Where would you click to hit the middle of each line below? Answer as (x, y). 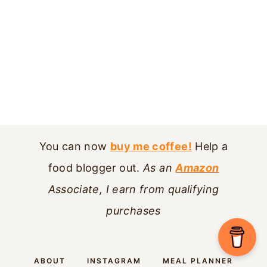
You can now (74, 146)
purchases (133, 210)
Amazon (197, 167)
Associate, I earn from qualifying (133, 189)
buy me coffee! (151, 146)
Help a (210, 146)
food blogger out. (96, 167)
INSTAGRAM (114, 261)
